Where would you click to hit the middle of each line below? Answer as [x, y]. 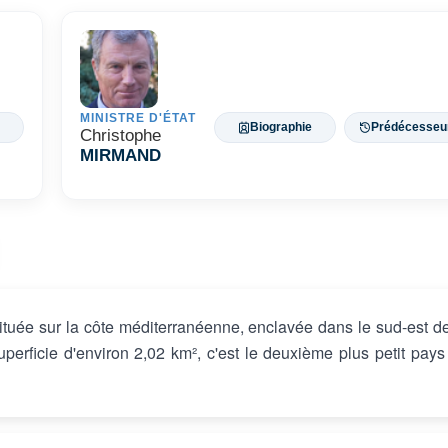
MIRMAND [120, 156]
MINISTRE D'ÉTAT [138, 118]
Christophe [120, 136]
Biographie [281, 127]
